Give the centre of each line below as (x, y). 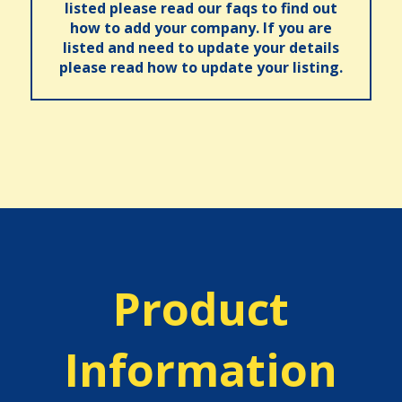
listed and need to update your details (201, 48)
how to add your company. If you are (201, 28)
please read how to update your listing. (201, 67)
